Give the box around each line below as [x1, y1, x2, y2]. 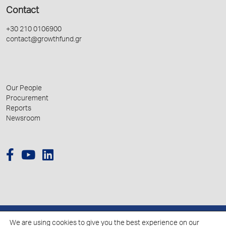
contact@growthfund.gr [6, 36, 82, 44]
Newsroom [6, 116, 40, 123]
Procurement [6, 95, 48, 103]
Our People [6, 85, 42, 93]
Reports [6, 105, 31, 113]
